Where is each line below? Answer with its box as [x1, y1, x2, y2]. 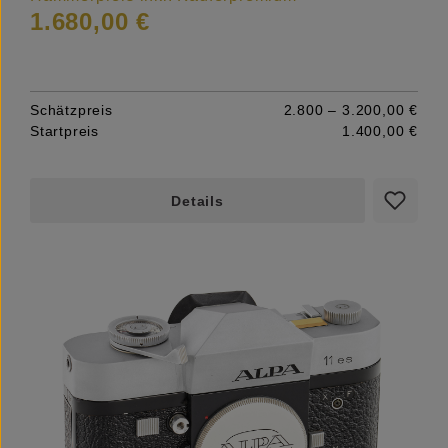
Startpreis [30, 122, 100, 139]
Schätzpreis [30, 101, 113, 118]
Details [171, 192, 224, 209]
